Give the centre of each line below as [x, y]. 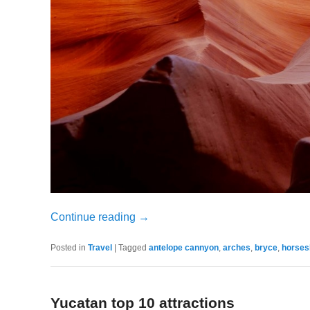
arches [236, 247]
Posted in [68, 247]
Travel [100, 247]
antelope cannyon [183, 247]
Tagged [132, 247]
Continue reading [94, 217]
